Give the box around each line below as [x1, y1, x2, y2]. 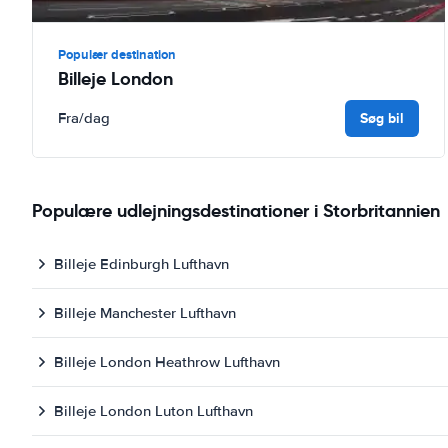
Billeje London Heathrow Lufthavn [54, 352, 280, 371]
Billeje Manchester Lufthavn [54, 303, 236, 322]
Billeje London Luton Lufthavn [54, 401, 253, 420]
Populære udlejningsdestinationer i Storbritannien [32, 199, 440, 222]
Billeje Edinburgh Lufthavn [54, 254, 229, 273]
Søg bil [360, 107, 405, 128]
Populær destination [58, 44, 176, 64]
